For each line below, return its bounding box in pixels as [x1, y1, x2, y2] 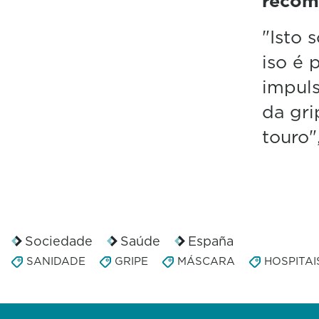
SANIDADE [26, 253, 85, 268]
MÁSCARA [177, 253, 235, 268]
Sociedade [25, 231, 93, 250]
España [188, 231, 234, 250]
